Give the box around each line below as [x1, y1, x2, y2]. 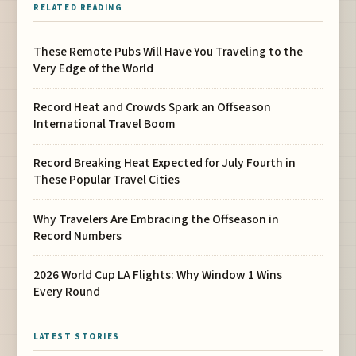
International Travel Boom [33, 115, 176, 133]
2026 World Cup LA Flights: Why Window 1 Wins [33, 265, 283, 284]
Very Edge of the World [33, 60, 154, 78]
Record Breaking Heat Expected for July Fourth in [33, 154, 296, 172]
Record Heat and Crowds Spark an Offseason [33, 99, 272, 117]
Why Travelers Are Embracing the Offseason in [33, 210, 280, 228]
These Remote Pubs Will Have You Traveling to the [33, 43, 304, 61]
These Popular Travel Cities [33, 171, 180, 189]
